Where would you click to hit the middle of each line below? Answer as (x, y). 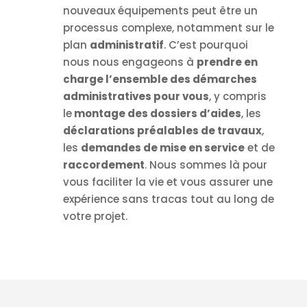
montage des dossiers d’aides (156, 114)
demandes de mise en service (162, 148)
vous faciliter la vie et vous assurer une (168, 182)
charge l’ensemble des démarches (160, 79)
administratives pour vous (136, 97)
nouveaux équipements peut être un (160, 11)
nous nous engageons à (130, 62)
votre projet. (95, 217)
